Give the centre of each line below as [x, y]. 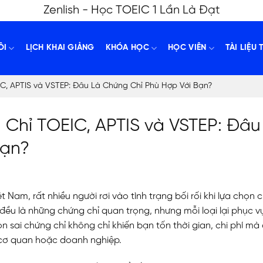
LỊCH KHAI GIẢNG [60, 48]
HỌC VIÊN [187, 48]
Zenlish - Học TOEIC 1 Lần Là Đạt [131, 10]
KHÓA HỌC [127, 48]
